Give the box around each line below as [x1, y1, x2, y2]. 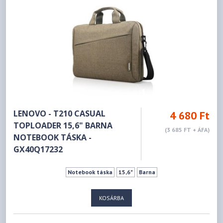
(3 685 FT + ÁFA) [164, 125, 210, 133]
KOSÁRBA [99, 194, 124, 202]
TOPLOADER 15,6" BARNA [13, 119, 113, 131]
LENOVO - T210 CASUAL [13, 108, 106, 119]
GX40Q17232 [13, 143, 63, 155]
